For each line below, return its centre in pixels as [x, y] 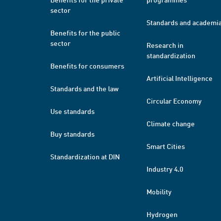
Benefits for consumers [87, 66]
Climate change [171, 123]
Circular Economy [174, 101]
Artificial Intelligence [180, 78]
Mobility [159, 191]
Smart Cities [166, 146]
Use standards [73, 111]
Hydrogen [162, 214]
